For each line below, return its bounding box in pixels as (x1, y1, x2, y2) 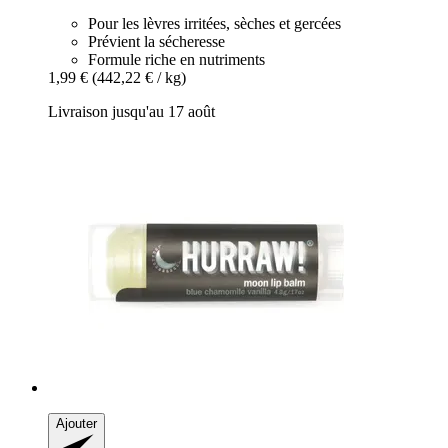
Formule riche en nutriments (88, 50, 265, 68)
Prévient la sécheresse (88, 32, 225, 50)
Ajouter (56, 415, 97, 431)
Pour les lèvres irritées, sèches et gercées (88, 14, 341, 32)
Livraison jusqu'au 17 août (48, 102, 215, 120)
